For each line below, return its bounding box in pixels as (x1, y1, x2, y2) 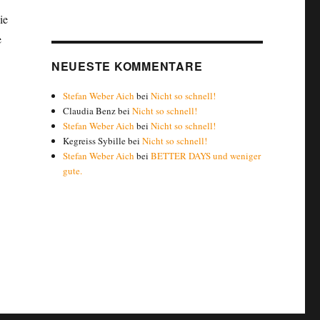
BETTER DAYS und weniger (151, 149, 261, 162)
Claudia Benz (63, 104, 116, 117)
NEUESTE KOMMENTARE (51, 58, 203, 74)
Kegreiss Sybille (63, 134, 126, 147)
